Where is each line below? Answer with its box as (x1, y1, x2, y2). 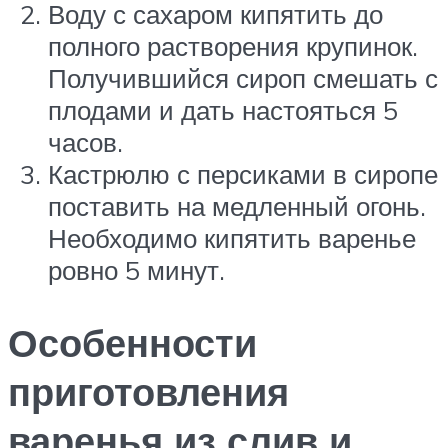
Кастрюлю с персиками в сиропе (48, 158, 438, 191)
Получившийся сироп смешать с (48, 62, 438, 95)
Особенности (8, 318, 257, 368)
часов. (48, 126, 123, 159)
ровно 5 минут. (48, 254, 225, 287)
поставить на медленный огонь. (48, 190, 426, 223)
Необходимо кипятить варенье (48, 222, 416, 255)
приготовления (8, 367, 289, 417)
